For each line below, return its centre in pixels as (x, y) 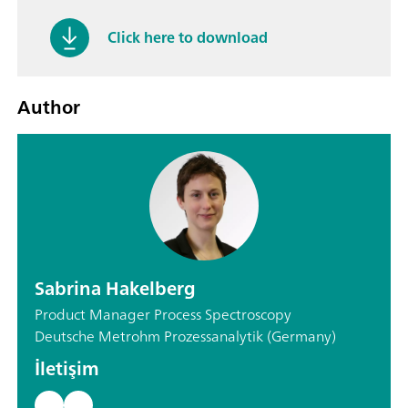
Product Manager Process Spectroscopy (163, 314)
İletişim (67, 368)
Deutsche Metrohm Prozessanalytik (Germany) (185, 336)
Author (49, 107)
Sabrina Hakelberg (115, 288)
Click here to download (188, 38)
